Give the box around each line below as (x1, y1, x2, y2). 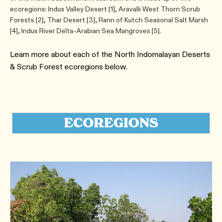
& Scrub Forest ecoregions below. (10, 62, 127, 72)
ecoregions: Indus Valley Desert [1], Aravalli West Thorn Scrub (10, 4, 200, 14)
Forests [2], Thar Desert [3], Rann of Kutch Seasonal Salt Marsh (10, 15, 208, 25)
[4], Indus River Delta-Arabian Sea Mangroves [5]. (10, 26, 161, 36)
